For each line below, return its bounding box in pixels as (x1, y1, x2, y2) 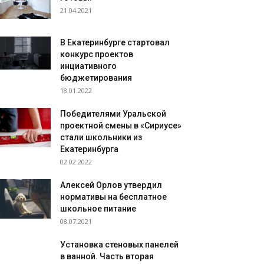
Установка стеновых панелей (60, 240, 179, 250)
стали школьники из (60, 133, 142, 143)
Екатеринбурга (60, 144, 118, 154)
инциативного (60, 61, 117, 71)
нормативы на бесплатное (60, 192, 167, 202)
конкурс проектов (60, 49, 133, 60)
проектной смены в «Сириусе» (60, 121, 181, 131)
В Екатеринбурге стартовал (60, 38, 170, 48)
